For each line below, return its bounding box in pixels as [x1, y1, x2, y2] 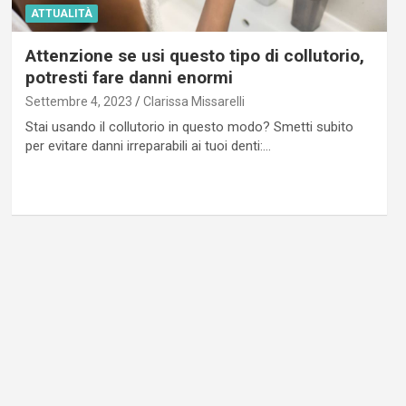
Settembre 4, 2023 [24, 93, 132, 109]
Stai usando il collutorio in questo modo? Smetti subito [24, 118, 353, 135]
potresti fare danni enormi [24, 66, 233, 88]
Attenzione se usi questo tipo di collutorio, [24, 44, 364, 66]
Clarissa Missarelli [142, 93, 245, 109]
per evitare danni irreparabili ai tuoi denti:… [24, 137, 271, 154]
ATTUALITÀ [30, 6, 92, 20]
